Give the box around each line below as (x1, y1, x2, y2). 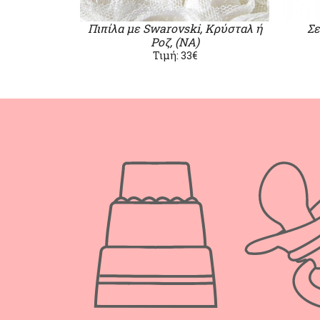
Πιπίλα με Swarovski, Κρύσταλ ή (87, 21, 262, 36)
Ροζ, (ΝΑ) (150, 34, 199, 49)
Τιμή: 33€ (152, 49, 197, 62)
